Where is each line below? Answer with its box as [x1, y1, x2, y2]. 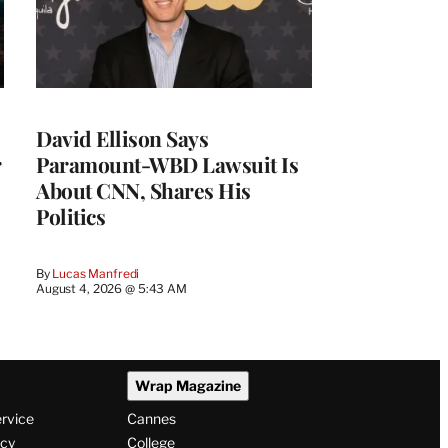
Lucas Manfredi [52, 265, 140, 281]
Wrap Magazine [134, 377, 241, 395]
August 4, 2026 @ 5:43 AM [36, 280, 187, 296]
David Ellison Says [36, 123, 208, 152]
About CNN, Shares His [36, 175, 251, 204]
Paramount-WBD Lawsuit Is [36, 149, 298, 178]
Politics [36, 201, 105, 230]
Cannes [126, 410, 176, 428]
